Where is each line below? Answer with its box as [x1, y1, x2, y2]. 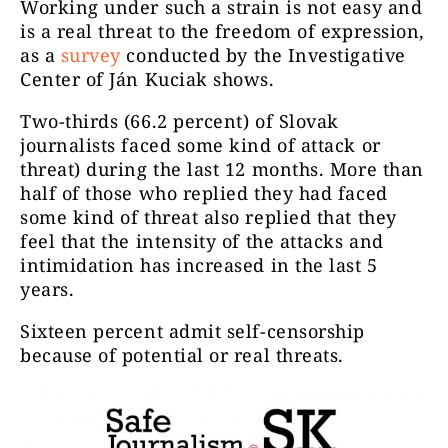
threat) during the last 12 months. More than [20, 156, 424, 181]
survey [55, 42, 121, 67]
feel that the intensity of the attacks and [20, 228, 384, 253]
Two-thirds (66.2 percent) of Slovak [20, 108, 339, 133]
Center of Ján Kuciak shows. [20, 66, 281, 91]
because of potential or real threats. [20, 342, 350, 367]
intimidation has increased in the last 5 [20, 252, 378, 277]
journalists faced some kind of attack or [20, 132, 381, 157]
